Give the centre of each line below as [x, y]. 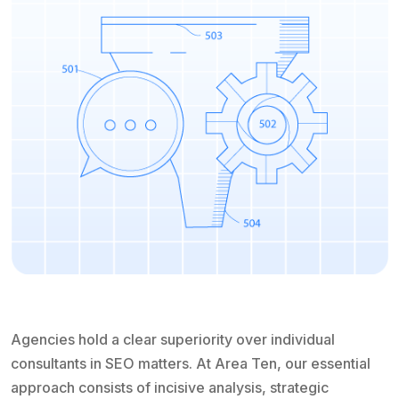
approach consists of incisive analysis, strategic [170, 387]
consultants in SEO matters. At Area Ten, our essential [191, 363]
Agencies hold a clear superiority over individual [173, 339]
